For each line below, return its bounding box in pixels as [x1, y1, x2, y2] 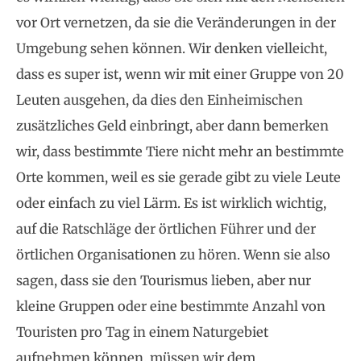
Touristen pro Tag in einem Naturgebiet [16, 324, 268, 341]
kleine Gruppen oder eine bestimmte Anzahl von [16, 298, 326, 315]
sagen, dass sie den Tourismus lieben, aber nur [16, 272, 311, 289]
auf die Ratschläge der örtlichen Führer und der [16, 221, 316, 238]
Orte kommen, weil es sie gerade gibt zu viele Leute [16, 169, 341, 186]
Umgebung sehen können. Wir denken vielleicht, [16, 40, 327, 57]
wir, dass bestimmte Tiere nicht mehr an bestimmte [16, 143, 344, 160]
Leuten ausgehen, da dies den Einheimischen [16, 92, 303, 109]
